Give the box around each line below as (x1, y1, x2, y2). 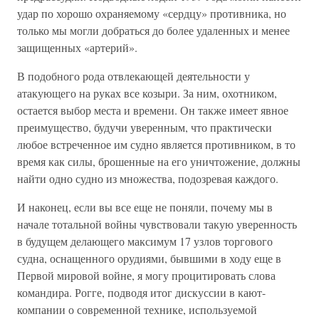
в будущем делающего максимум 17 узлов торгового (17, 234, 273, 249)
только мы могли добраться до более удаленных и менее (17, 23, 290, 38)
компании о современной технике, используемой (17, 302, 257, 317)
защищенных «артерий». (17, 40, 137, 55)
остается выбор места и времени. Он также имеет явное (17, 103, 288, 117)
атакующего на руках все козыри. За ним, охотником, (17, 85, 277, 100)
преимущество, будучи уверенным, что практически (17, 120, 272, 135)
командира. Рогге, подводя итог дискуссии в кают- (17, 285, 266, 300)
